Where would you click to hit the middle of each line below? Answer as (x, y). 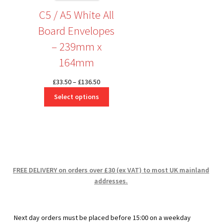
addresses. (111, 181)
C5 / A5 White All (76, 14)
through (111, 114)
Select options (76, 97)
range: (109, 92)
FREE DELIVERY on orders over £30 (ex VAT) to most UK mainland (111, 170)
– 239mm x (76, 46)
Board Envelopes (77, 30)
